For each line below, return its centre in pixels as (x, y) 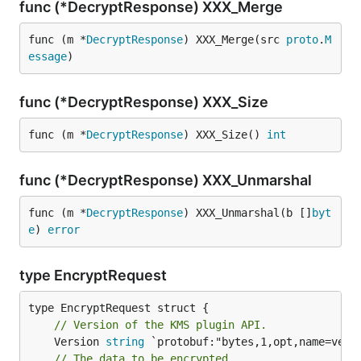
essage (48, 56)
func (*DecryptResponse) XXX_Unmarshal (167, 180)
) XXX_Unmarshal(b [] (247, 213)
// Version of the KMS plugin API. (160, 325)
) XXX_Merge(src (234, 39)
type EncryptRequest (95, 275)
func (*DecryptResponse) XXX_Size (145, 102)
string (125, 342)
